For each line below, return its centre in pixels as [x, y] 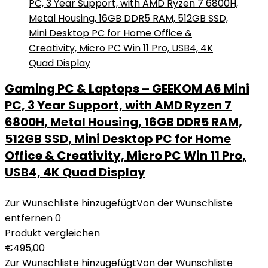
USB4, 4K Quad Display [75, 172]
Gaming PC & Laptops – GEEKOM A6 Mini [127, 89]
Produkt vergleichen [52, 233]
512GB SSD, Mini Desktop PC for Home [118, 139]
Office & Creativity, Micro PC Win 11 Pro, [125, 156]
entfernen [29, 218]
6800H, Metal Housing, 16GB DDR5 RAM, [124, 122]
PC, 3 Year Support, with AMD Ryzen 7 [118, 105]
